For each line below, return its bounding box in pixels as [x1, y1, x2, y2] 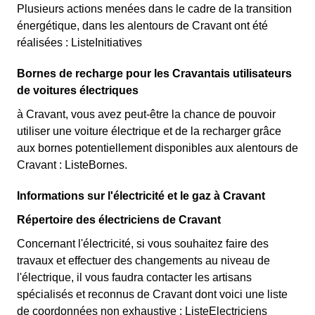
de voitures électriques [17, 84, 139, 96]
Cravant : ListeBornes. [17, 159, 127, 171]
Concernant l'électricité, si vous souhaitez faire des [17, 238, 269, 250]
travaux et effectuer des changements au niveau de [17, 255, 270, 266]
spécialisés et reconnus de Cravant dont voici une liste [17, 288, 288, 300]
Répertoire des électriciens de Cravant [17, 214, 221, 226]
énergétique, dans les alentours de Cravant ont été [17, 20, 268, 32]
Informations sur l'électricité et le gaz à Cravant [17, 190, 265, 202]
